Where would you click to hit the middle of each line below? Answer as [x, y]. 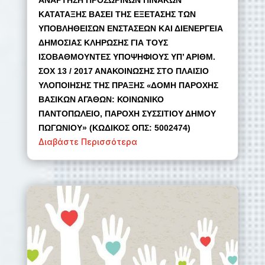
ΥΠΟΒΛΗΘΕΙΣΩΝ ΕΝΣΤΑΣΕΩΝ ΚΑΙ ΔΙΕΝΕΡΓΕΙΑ [130, 29]
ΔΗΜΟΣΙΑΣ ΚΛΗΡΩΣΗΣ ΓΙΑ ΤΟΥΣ [103, 43]
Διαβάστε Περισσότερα [88, 142]
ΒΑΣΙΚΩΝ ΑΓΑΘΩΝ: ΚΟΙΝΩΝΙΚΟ [101, 100]
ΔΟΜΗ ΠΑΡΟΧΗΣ [184, 85]
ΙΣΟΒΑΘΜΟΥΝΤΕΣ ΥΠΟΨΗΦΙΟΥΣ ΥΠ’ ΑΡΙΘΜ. [127, 57]
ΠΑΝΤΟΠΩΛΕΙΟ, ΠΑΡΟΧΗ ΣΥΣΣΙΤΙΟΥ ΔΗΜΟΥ [127, 114]
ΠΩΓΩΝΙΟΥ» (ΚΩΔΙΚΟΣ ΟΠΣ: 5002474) [114, 128]
